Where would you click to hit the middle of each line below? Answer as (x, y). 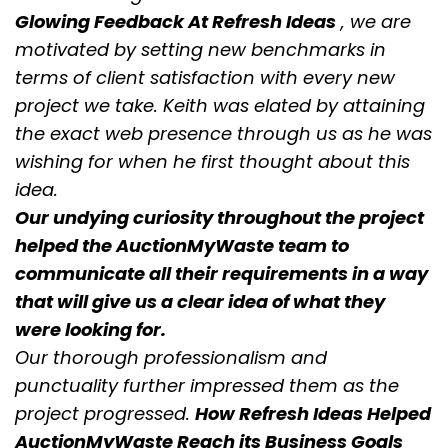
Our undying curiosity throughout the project (219, 218)
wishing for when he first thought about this (212, 162)
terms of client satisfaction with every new (205, 78)
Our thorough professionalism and (171, 358)
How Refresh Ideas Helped (313, 414)
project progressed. (105, 414)
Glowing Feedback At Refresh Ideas (175, 22)
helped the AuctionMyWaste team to (182, 246)
